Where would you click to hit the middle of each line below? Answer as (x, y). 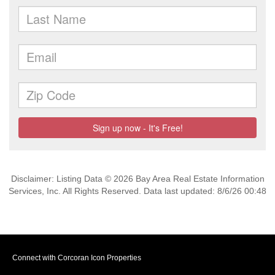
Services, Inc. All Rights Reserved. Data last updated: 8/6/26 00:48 (137, 191)
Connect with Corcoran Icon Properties (77, 258)
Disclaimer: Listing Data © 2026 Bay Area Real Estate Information (137, 179)
